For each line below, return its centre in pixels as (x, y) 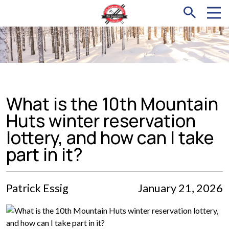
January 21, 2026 (180, 188)
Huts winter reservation (101, 120)
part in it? (44, 154)
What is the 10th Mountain (112, 104)
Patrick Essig (37, 188)
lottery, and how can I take (110, 137)
